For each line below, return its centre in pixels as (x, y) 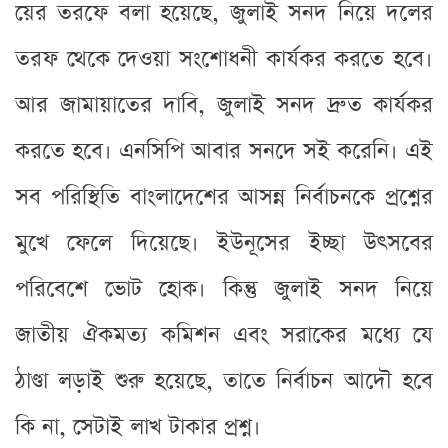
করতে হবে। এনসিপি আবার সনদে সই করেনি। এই (224, 151)
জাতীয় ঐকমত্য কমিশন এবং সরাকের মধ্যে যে (224, 335)
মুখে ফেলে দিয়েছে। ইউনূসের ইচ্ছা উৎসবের (224, 243)
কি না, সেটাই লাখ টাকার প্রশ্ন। (138, 427)
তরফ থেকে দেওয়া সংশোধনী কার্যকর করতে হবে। (224, 59)
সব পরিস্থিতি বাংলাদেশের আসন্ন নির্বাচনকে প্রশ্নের (224, 197)
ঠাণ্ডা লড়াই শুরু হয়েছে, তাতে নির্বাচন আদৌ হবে (224, 381)
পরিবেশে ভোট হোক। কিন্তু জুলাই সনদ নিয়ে (224, 289)
